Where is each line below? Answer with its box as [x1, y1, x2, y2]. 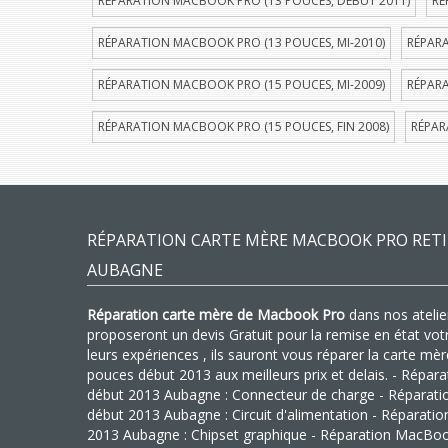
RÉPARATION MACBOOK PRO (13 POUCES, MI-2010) [98, 34, 385, 51]
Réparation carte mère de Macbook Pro [87, 305, 345, 324]
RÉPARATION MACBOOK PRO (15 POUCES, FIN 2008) [98, 118, 389, 135]
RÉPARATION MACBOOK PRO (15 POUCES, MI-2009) [98, 76, 385, 93]
